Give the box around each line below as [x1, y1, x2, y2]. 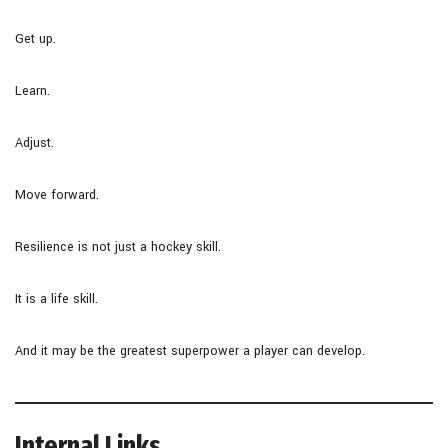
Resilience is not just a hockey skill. [15, 237, 221, 256]
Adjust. [15, 133, 54, 152]
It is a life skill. [15, 289, 98, 308]
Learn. [15, 81, 50, 100]
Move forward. [15, 185, 99, 204]
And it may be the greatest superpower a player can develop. [15, 341, 365, 360]
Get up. [15, 29, 56, 48]
